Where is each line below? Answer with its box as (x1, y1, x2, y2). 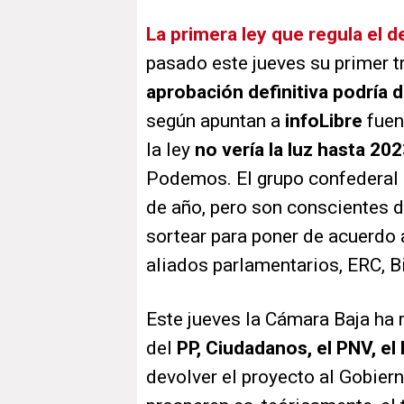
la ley (146, 139, 195, 161)
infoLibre (285, 110, 367, 133)
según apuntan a (146, 110, 285, 133)
